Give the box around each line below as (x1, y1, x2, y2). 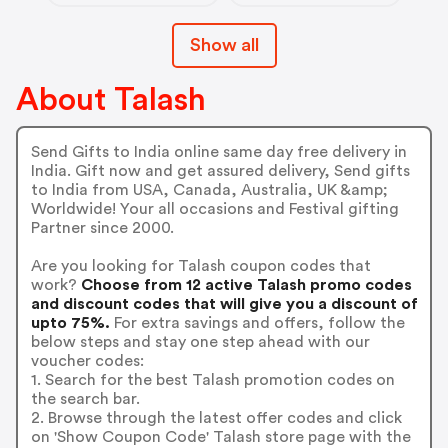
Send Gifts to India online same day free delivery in (30, 144, 407, 161)
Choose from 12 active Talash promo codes (76, 277, 412, 294)
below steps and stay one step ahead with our (30, 334, 370, 351)
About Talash (16, 83, 206, 116)
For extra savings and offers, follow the (109, 315, 405, 332)
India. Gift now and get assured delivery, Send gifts (30, 163, 410, 180)
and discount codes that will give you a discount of (30, 296, 418, 313)
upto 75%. (30, 315, 110, 332)
